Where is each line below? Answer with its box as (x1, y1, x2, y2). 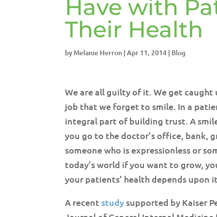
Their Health (65, 15, 203, 43)
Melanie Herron (74, 48, 123, 57)
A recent (65, 197, 102, 208)
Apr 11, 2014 (127, 48, 167, 57)
